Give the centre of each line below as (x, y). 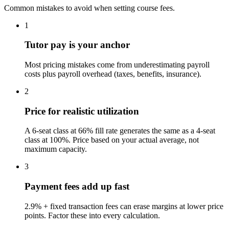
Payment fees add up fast (77, 187)
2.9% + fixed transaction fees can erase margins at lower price (124, 206)
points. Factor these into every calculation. (92, 215)
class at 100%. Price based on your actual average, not (112, 140)
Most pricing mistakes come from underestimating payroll (117, 64)
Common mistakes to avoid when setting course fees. (89, 8)
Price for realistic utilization (82, 111)
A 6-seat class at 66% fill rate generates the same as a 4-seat (120, 131)
